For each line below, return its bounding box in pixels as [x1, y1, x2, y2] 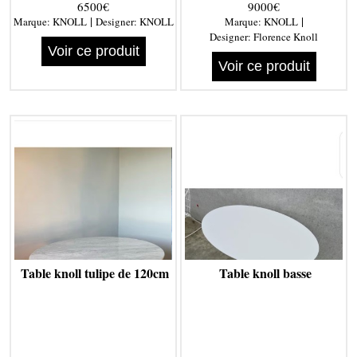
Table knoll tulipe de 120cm [20, 264, 169, 283]
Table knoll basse [218, 264, 312, 283]
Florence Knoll [253, 29, 318, 45]
